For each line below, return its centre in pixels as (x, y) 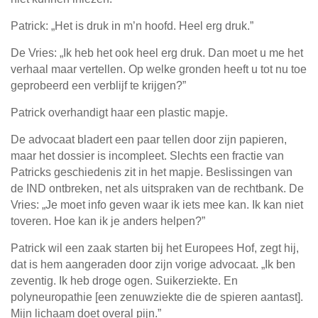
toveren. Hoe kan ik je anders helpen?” (108, 221)
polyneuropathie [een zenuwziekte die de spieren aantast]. (157, 297)
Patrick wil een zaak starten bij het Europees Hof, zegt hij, (155, 248)
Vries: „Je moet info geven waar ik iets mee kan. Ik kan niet (157, 205)
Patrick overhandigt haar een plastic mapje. (119, 113)
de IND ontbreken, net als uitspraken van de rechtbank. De (157, 189)
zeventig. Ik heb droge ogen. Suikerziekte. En (124, 281)
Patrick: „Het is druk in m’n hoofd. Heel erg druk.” (132, 26)
